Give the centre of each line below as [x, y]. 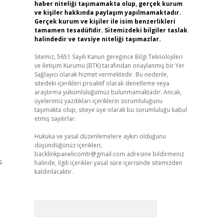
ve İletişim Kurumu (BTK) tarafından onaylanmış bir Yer [109, 66]
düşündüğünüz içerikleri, [68, 145]
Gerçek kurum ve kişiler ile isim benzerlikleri [105, 21]
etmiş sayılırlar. [55, 119]
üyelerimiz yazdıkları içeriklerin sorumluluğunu [98, 101]
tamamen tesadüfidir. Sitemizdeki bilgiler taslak [111, 30]
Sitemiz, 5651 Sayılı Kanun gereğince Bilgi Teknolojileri [108, 57]
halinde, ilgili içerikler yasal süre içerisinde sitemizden [108, 163]
